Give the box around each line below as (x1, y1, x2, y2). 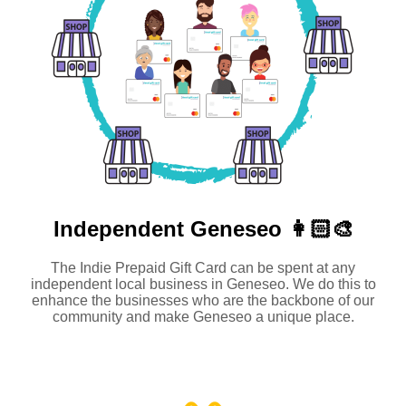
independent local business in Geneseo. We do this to (30, 275, 376, 292)
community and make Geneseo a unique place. (52, 308, 354, 324)
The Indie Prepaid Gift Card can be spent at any (51, 259, 355, 275)
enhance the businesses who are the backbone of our (32, 292, 374, 308)
